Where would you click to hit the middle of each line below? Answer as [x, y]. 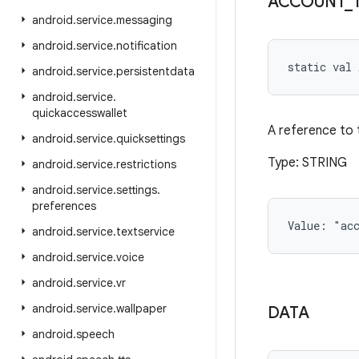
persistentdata [155, 71]
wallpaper [141, 309]
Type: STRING [307, 163]
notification [147, 46]
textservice [145, 232]
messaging [144, 20]
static [307, 67]
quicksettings [151, 139]
